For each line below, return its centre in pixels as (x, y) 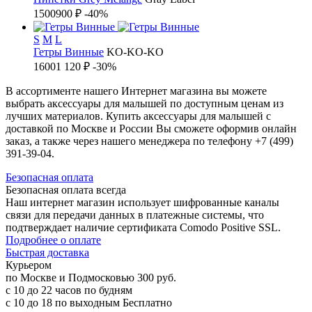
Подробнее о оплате (53, 240)
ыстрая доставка (50, 252)
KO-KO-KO (135, 52)
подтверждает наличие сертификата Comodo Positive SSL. (143, 227)
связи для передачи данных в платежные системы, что (135, 215)
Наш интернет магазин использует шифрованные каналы (142, 202)
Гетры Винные (69, 52)
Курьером (29, 265)
